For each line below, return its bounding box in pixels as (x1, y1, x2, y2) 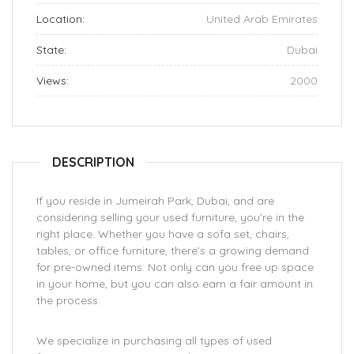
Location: (36, 12, 85, 26)
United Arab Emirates (206, 12, 318, 26)
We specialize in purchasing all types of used (36, 333, 272, 348)
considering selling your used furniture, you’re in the (36, 210, 304, 224)
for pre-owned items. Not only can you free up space (36, 260, 314, 274)
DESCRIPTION (52, 154, 134, 170)
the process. (36, 293, 100, 307)
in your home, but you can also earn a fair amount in (36, 277, 313, 291)
